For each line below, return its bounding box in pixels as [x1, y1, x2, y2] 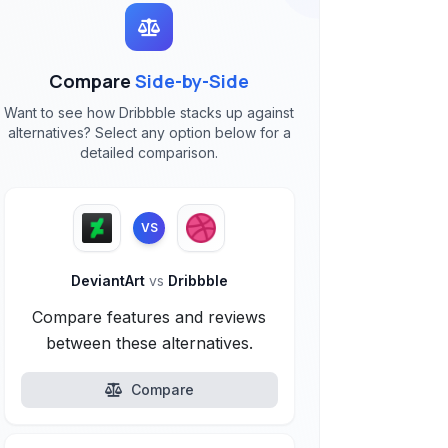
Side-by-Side [135, 69, 250, 93]
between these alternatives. [45, 333, 253, 353]
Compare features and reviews [32, 307, 267, 327]
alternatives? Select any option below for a [7, 124, 291, 141]
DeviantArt [70, 272, 149, 289]
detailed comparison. [80, 144, 219, 161]
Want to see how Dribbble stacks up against [4, 104, 295, 121]
